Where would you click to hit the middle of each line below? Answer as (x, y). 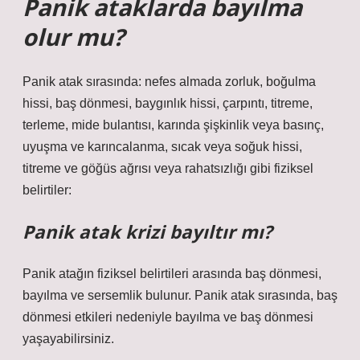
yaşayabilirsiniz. (68, 339)
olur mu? (74, 37)
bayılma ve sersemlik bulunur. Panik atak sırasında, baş (180, 295)
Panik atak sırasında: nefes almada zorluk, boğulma (169, 82)
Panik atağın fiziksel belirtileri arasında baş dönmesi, (172, 274)
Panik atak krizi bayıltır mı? (147, 232)
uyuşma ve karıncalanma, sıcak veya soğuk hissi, (162, 147)
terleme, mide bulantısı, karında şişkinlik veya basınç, (173, 125)
